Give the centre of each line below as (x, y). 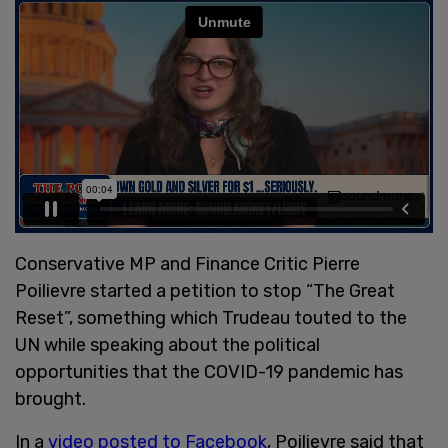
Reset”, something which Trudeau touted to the (211, 317)
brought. (50, 398)
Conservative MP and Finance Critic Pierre (187, 263)
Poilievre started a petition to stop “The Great (205, 290)
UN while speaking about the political (167, 344)
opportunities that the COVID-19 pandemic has (209, 371)
